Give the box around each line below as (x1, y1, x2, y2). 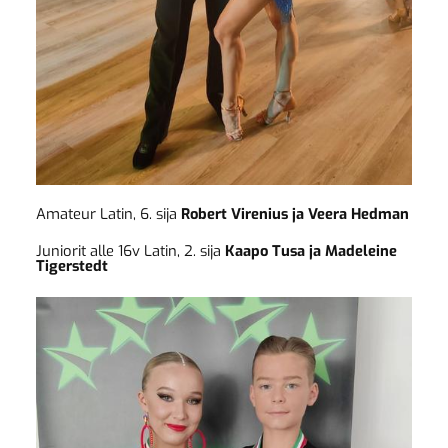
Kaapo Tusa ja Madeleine (224, 241, 397, 262)
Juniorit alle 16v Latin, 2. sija (35, 241, 225, 262)
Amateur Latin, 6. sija (35, 203, 181, 224)
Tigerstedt (35, 256, 108, 277)
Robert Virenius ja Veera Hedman (180, 203, 409, 224)
